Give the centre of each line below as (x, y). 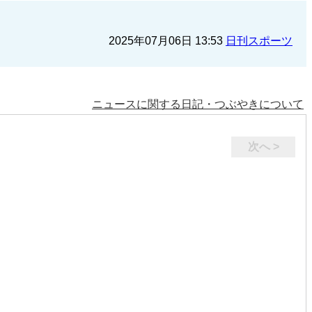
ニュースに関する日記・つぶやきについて (198, 104)
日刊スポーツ (259, 41)
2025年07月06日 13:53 (167, 41)
